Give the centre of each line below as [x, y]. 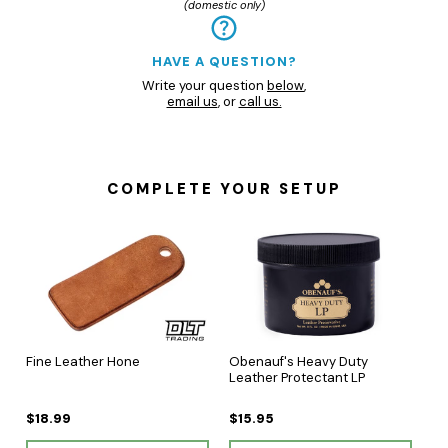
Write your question [204, 85]
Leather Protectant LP [297, 377]
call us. [260, 101]
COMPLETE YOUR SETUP [224, 188]
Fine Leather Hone [83, 361]
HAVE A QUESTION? [224, 61]
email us [192, 101]
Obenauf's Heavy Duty [298, 361]
